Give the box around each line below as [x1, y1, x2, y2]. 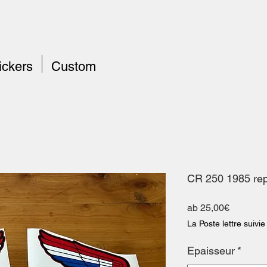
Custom [51, 59, 96, 74]
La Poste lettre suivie [187, 218, 265, 228]
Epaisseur [187, 244, 235, 257]
